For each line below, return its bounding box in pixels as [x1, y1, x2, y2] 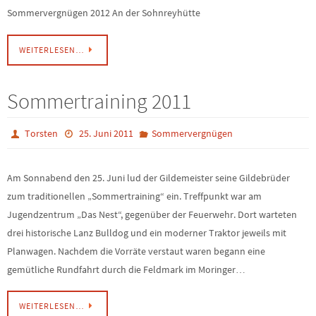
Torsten [25, 126, 59, 140]
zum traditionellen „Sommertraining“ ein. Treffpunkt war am [7, 189, 262, 202]
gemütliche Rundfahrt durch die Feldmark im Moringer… [7, 262, 245, 276]
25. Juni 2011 [78, 126, 133, 140]
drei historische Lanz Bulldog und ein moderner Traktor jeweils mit [7, 226, 286, 239]
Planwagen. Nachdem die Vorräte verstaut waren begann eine [7, 244, 265, 257]
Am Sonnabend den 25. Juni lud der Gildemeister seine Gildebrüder [7, 171, 290, 184]
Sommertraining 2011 [7, 87, 191, 114]
